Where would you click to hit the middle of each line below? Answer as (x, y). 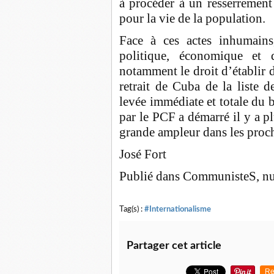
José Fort (143, 154)
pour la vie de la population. (192, 18)
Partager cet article (174, 246)
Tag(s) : (132, 209)
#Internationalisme (178, 209)
